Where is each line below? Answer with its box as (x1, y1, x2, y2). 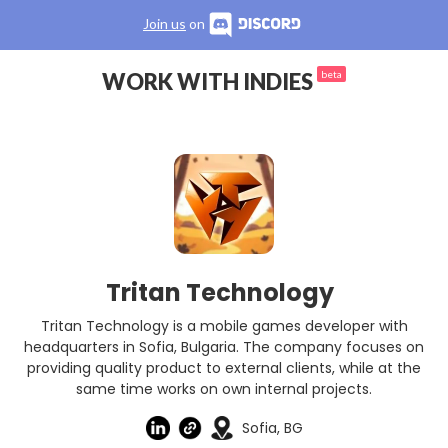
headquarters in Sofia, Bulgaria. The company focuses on (24, 337, 424, 357)
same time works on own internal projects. (76, 379, 372, 399)
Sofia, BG (241, 417, 303, 438)
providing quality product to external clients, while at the (27, 358, 421, 378)
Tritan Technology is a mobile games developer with (40, 316, 408, 336)
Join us (143, 15, 186, 32)
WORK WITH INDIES (102, 68, 317, 95)
